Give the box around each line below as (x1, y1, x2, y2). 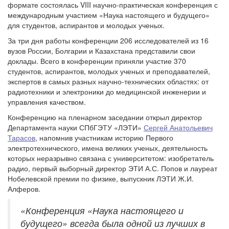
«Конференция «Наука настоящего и (20, 204, 184, 217)
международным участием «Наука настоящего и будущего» (8, 10, 210, 20)
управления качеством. (8, 97, 86, 107)
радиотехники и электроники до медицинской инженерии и (8, 86, 206, 97)
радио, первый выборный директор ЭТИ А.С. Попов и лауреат (8, 163, 217, 173)
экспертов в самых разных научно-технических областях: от (8, 76, 209, 86)
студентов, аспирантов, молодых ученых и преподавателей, (8, 66, 210, 76)
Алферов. (8, 184, 40, 194)
